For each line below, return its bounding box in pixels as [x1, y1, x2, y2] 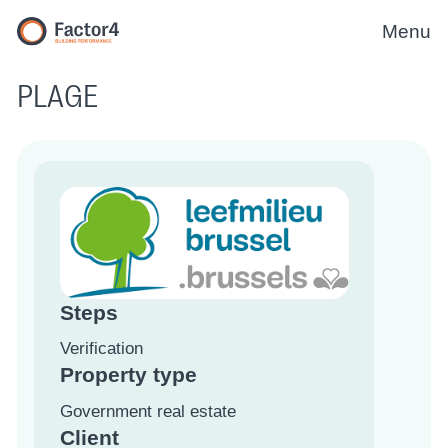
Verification [59, 339, 143, 359]
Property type [59, 363, 197, 388]
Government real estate [59, 401, 236, 421]
